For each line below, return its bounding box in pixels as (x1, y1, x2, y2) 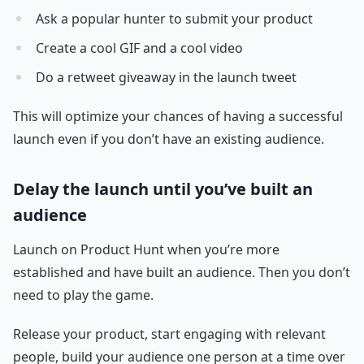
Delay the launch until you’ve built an (13, 177, 313, 200)
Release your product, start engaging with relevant (13, 324, 326, 343)
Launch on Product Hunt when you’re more (13, 240, 279, 258)
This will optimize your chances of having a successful (13, 106, 343, 125)
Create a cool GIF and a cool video (36, 38, 243, 57)
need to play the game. (13, 285, 154, 304)
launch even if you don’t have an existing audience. (13, 129, 324, 148)
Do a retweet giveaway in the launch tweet (36, 67, 297, 86)
